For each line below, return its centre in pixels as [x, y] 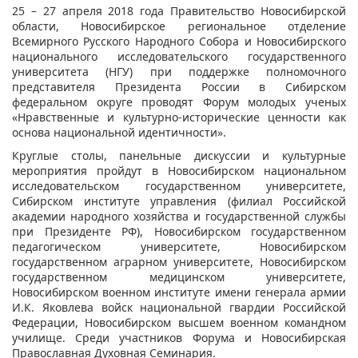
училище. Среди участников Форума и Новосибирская [179, 337]
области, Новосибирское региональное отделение [179, 26]
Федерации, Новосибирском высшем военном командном [179, 322]
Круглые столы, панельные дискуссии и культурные [179, 155]
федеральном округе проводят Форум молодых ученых [179, 101]
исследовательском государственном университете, [179, 185]
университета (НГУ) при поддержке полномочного [179, 71]
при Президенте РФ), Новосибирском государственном [179, 231]
